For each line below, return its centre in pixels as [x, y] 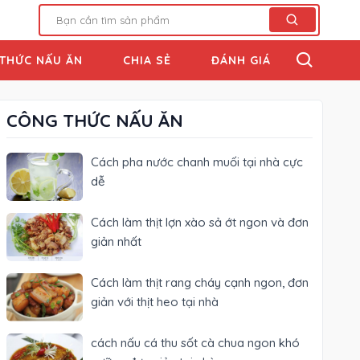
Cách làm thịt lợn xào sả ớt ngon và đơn [200, 222]
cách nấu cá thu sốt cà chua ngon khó [196, 343]
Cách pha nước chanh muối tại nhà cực [197, 162]
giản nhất [117, 241]
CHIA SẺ [147, 60]
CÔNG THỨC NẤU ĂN [95, 121]
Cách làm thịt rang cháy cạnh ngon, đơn [200, 282]
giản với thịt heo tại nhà [155, 302]
